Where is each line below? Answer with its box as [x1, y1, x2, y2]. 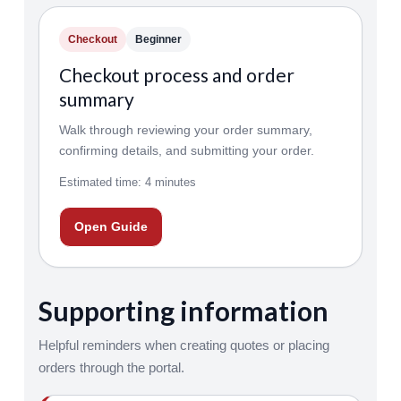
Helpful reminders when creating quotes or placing [38, 337, 329, 353]
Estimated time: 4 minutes [58, 175, 196, 189]
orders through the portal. [38, 360, 184, 375]
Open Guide [73, 219, 148, 234]
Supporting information [38, 294, 328, 327]
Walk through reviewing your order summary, [58, 123, 312, 137]
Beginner [134, 33, 182, 46]
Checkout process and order [58, 64, 294, 86]
